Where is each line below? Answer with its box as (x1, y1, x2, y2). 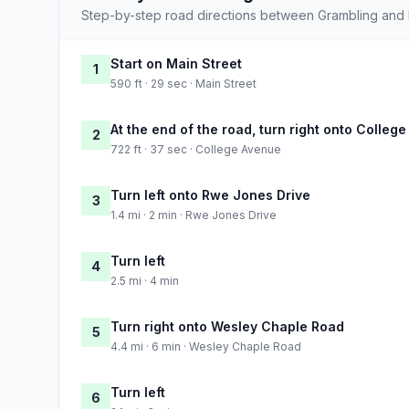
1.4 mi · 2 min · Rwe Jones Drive (110, 207, 277, 222)
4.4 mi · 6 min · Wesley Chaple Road (110, 339, 301, 353)
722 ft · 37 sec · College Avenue (110, 142, 281, 156)
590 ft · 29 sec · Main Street (110, 76, 257, 90)
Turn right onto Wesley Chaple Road (110, 318, 344, 334)
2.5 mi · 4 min (110, 273, 179, 288)
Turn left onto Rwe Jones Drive (110, 186, 310, 203)
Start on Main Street (110, 55, 242, 71)
